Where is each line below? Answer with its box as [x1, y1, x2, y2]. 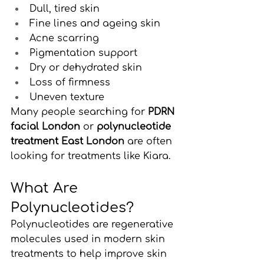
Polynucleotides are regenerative [11, 219, 176, 230]
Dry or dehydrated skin [29, 62, 142, 73]
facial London [11, 121, 80, 132]
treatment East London [11, 136, 124, 147]
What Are [11, 180, 82, 196]
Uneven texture [29, 91, 104, 103]
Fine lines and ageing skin [29, 18, 160, 29]
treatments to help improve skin [11, 248, 170, 259]
